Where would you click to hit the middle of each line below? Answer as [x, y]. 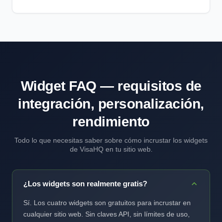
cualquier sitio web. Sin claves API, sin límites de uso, [107, 214]
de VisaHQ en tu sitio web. [111, 149]
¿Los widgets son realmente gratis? [85, 184]
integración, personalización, [111, 104]
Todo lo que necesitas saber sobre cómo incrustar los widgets [111, 140]
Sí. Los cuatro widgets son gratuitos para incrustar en [107, 203]
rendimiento [111, 122]
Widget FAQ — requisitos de [111, 86]
